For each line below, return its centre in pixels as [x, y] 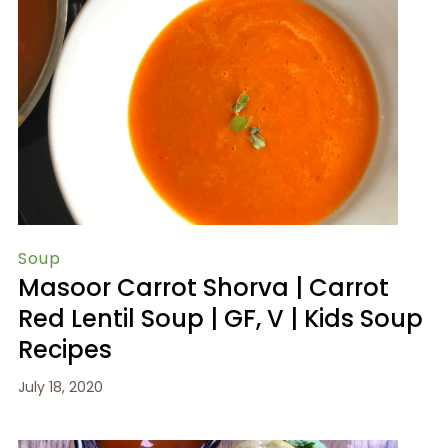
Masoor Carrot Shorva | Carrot [203, 287]
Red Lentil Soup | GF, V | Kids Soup [220, 318]
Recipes [64, 349]
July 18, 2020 [60, 386]
